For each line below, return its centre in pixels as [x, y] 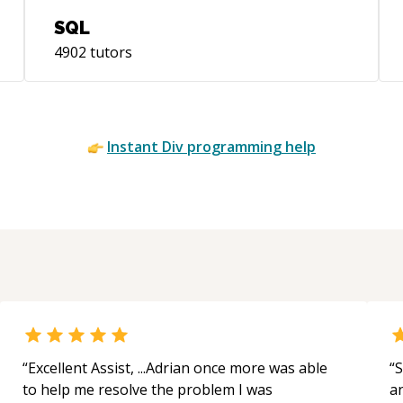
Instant [134, 147]
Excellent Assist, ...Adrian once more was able [178, 368]
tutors [109, 52]
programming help [250, 147]
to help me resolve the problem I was [148, 390]
